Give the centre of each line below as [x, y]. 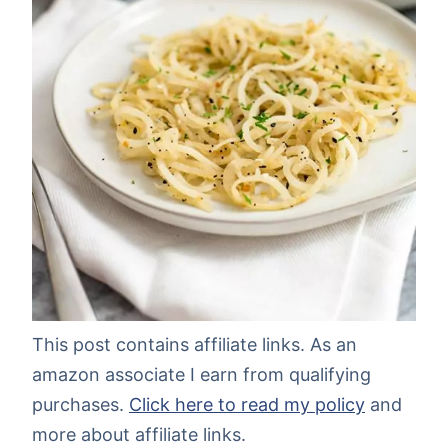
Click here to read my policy [247, 405]
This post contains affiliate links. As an [194, 345]
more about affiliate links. [139, 435]
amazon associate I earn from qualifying [201, 375]
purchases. [80, 405]
